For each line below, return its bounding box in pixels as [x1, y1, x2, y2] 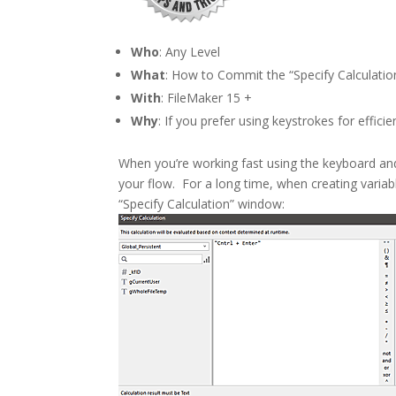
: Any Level [159, 42, 221, 60]
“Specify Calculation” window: [118, 194, 286, 212]
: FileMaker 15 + [161, 88, 253, 106]
